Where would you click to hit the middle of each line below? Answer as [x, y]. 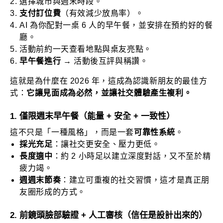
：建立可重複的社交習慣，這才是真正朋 [135, 180]
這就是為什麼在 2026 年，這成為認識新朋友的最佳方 [109, 81]
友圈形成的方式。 [53, 192]
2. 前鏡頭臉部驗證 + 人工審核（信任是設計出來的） [109, 215]
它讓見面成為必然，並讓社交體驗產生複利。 [109, 93]
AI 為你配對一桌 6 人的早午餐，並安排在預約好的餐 [116, 25]
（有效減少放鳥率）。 [102, 13]
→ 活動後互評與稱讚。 [105, 61]
